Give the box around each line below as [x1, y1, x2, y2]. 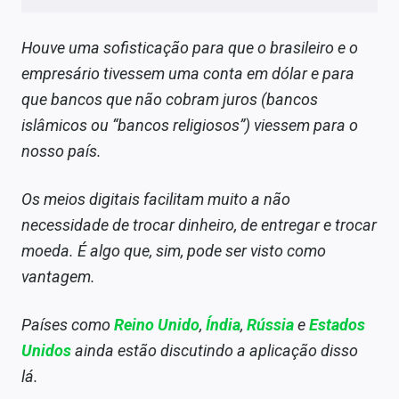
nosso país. [21, 142, 102, 161]
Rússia [247, 315, 294, 335]
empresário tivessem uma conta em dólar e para [21, 64, 354, 84]
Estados [309, 315, 365, 335]
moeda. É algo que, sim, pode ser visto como [21, 241, 326, 261]
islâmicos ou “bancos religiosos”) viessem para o [21, 116, 358, 135]
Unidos [21, 341, 71, 361]
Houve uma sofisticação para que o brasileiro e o [21, 38, 358, 58]
